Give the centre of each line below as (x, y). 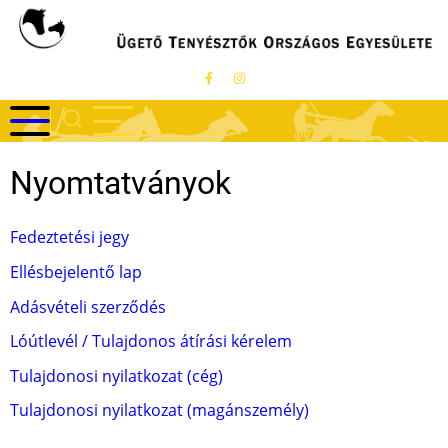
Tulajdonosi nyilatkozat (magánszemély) (159, 410)
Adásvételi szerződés (88, 306)
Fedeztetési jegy (69, 237)
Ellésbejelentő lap (76, 271)
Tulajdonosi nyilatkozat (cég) (116, 375)
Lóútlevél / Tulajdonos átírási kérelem (151, 341)
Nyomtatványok (120, 183)
